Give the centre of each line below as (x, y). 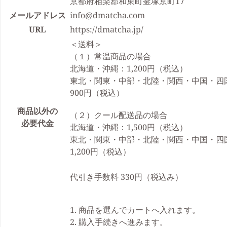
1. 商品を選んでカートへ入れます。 (135, 210)
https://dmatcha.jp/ (107, 29)
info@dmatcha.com (107, 15)
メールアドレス (37, 15)
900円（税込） (97, 93)
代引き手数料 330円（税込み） (126, 177)
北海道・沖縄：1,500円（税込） (129, 127)
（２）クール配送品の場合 (119, 115)
